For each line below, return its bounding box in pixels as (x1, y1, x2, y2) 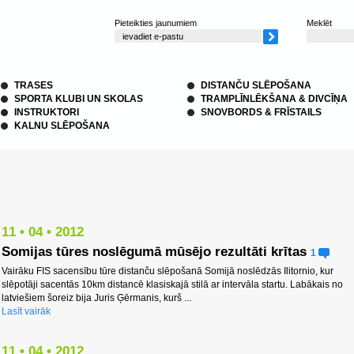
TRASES (14, 80, 53, 91)
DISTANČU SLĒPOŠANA (201, 80, 311, 91)
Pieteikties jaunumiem (115, 18, 197, 28)
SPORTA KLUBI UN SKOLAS (14, 93, 143, 104)
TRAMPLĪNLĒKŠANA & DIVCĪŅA (201, 93, 348, 104)
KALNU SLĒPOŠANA (14, 120, 110, 131)
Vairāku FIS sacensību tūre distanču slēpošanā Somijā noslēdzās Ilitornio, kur (2, 265, 333, 277)
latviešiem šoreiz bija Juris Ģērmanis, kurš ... (2, 292, 191, 303)
